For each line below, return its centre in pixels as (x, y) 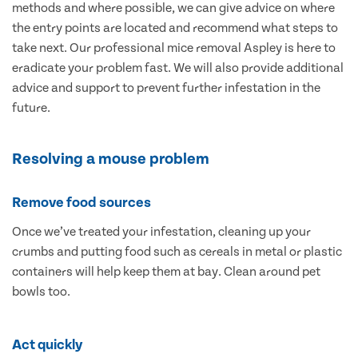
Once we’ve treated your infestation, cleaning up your (161, 232)
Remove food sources (82, 203)
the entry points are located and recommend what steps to (175, 28)
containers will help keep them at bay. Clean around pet (166, 272)
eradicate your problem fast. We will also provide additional (178, 68)
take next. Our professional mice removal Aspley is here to (174, 48)
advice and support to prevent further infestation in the (166, 88)
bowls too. (41, 292)
